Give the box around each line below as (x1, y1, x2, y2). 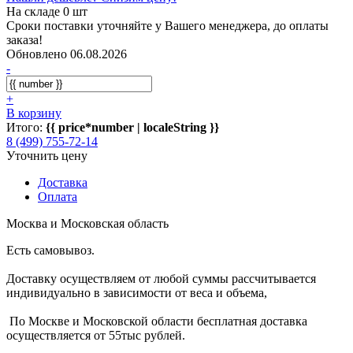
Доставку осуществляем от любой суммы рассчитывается (6, 271, 316, 285)
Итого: (6, 120, 46, 134)
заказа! (6, 32, 43, 46)
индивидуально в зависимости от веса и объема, (6, 285, 267, 299)
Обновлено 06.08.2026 (6, 46, 127, 61)
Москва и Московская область (6, 216, 169, 230)
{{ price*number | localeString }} (46, 120, 219, 134)
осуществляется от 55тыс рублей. (6, 328, 185, 342)
